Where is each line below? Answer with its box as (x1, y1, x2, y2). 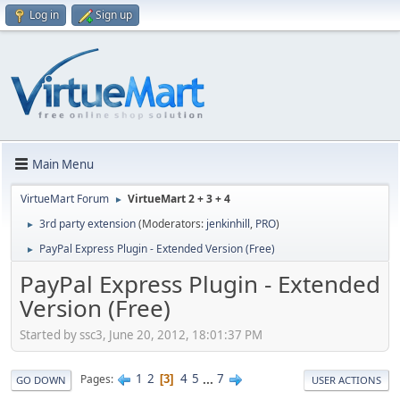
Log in (29, 7, 59, 22)
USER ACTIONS (312, 372, 381, 387)
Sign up (96, 7, 132, 22)
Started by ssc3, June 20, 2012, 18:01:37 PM (20, 326, 262, 343)
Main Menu (32, 155, 94, 172)
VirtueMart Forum (21, 191, 109, 206)
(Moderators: (138, 216, 206, 231)
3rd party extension (39, 216, 136, 231)
